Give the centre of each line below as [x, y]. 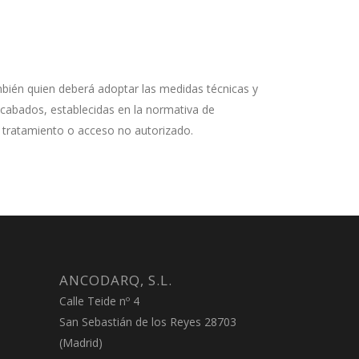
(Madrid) [81, 343]
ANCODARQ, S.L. [115, 280]
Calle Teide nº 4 [99, 301]
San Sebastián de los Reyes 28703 [147, 322]
